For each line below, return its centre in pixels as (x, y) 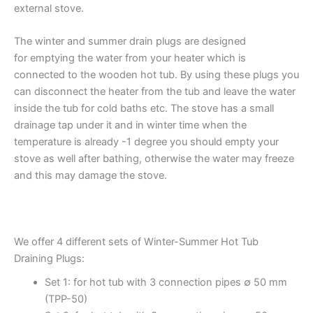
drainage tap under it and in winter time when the (130, 125)
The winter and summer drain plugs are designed (130, 42)
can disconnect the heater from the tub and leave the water (155, 92)
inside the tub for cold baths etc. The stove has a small (144, 109)
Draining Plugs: (49, 258)
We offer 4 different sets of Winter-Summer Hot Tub (136, 241)
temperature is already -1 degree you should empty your (146, 142)
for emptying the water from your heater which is (130, 58)
